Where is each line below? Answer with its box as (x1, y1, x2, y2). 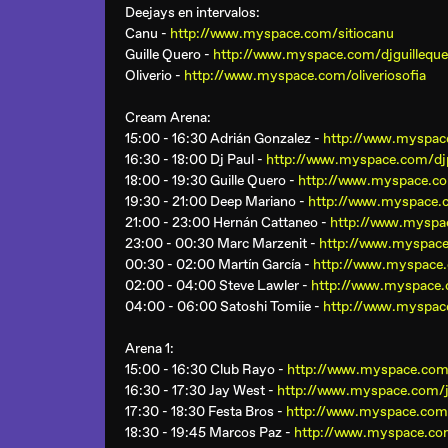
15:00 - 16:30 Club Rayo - (125, 361, 287, 378)
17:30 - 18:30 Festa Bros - (125, 403, 286, 420)
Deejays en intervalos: (125, 4, 260, 21)
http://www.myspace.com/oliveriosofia (184, 67, 426, 84)
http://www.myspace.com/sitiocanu (170, 25, 394, 42)
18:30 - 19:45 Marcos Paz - (125, 424, 294, 441)
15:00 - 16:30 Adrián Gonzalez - (125, 130, 323, 147)
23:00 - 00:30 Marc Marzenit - (125, 235, 319, 252)
